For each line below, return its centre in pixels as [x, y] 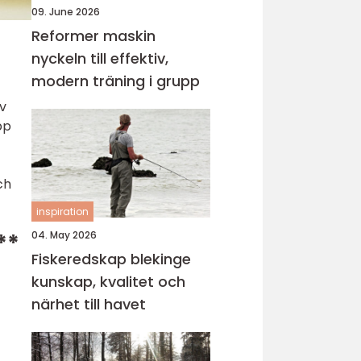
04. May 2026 [64, 235]
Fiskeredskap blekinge [111, 259]
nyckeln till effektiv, [100, 58]
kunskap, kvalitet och [108, 282]
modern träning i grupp [116, 81]
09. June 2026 [66, 12]
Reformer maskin [93, 36]
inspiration [62, 212]
